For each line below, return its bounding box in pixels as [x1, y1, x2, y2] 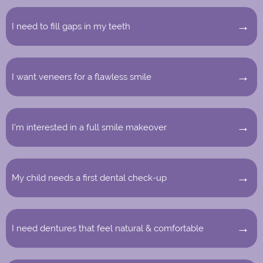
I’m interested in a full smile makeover [12, 122, 167, 133]
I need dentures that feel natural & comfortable [12, 222, 204, 234]
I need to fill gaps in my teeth [12, 21, 130, 32]
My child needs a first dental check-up [12, 172, 167, 183]
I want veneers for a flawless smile [12, 71, 151, 82]
